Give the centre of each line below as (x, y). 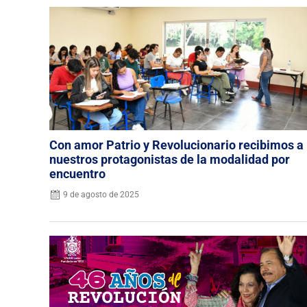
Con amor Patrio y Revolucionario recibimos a (176, 145)
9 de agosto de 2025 (101, 195)
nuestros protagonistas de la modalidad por (170, 160)
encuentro (77, 174)
